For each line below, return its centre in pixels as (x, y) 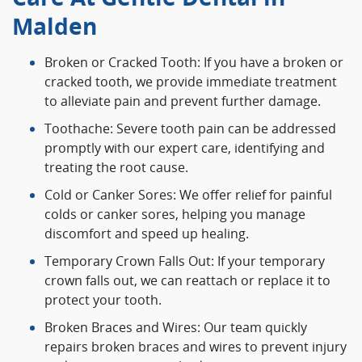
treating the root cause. (116, 168)
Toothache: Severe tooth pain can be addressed (190, 129)
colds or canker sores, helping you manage (175, 215)
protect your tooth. (103, 300)
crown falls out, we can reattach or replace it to (187, 281)
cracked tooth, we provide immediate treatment (191, 82)
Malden (55, 26)
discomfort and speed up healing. (147, 234)
